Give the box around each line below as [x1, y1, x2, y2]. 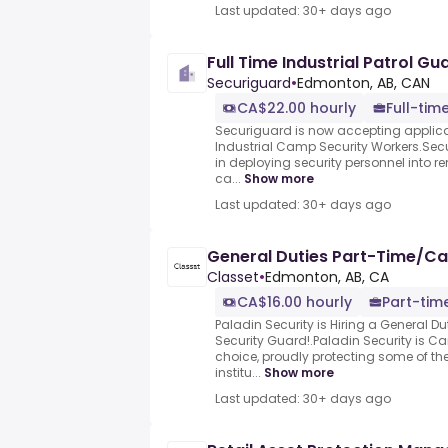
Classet [207, 267, 259, 288]
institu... [215, 364, 261, 382]
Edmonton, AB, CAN [297, 73, 430, 94]
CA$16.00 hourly [237, 292, 352, 313]
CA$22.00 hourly [237, 98, 356, 119]
